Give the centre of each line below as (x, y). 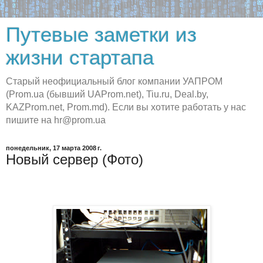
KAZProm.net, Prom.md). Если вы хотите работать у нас (126, 107)
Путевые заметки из (101, 35)
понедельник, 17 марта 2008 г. (54, 148)
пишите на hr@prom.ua (56, 120)
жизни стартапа (80, 58)
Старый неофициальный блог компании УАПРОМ (114, 81)
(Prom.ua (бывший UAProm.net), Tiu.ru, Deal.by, (107, 94)
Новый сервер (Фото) (75, 159)
